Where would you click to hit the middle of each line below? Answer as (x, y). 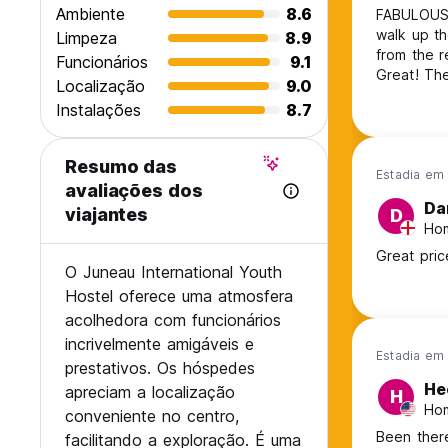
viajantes (107, 215)
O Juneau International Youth (173, 272)
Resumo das (121, 167)
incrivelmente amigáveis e (159, 344)
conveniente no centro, (152, 416)
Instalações (98, 110)
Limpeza (86, 38)
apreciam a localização (150, 392)
